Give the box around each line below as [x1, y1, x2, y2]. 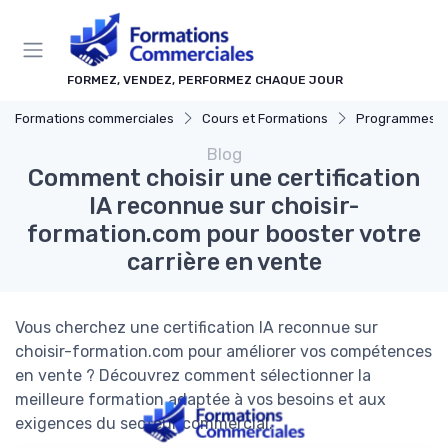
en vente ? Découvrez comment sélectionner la [15, 365, 371, 385]
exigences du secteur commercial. [15, 413, 273, 433]
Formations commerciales [15, 110, 174, 126]
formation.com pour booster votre [27, 219, 421, 248]
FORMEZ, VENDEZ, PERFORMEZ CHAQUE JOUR [67, 72, 343, 87]
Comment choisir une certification [28, 163, 420, 192]
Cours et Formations [202, 110, 328, 126]
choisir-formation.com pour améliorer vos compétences [15, 341, 432, 361]
